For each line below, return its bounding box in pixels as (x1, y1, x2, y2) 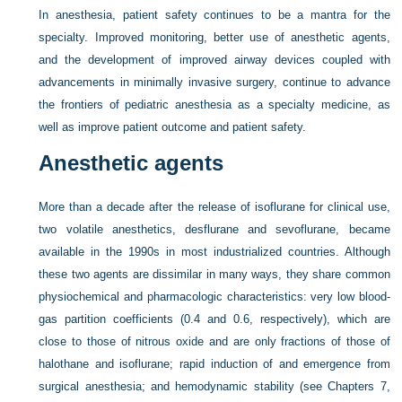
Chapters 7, (328, 380, 390, 393)
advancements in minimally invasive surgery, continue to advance (39, 75, 390, 89)
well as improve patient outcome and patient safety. (39, 120, 307, 134)
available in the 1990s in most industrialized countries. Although (39, 245, 390, 258)
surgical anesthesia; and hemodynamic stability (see (39, 380, 328, 393)
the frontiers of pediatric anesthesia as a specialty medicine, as (39, 98, 390, 111)
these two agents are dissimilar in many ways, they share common (39, 267, 390, 281)
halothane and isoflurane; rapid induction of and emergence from (39, 357, 390, 371)
